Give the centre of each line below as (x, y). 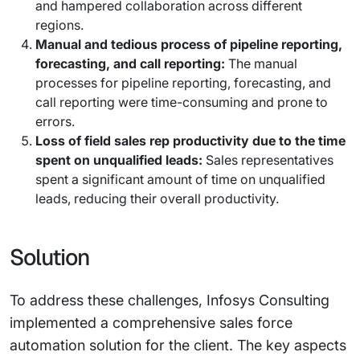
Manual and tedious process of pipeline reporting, (189, 44)
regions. (59, 25)
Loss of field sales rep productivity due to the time (190, 141)
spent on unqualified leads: (119, 160)
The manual (263, 63)
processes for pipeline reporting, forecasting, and (183, 83)
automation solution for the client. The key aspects (178, 345)
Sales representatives (268, 160)
